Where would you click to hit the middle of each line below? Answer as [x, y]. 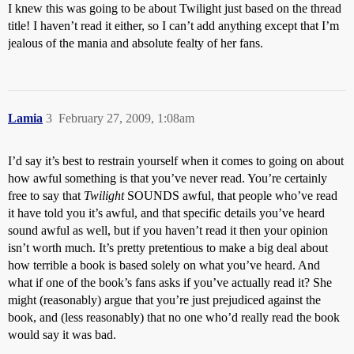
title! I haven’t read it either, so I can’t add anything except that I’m [173, 26]
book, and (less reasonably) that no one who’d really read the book [174, 317]
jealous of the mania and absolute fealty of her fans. [136, 43]
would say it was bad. [62, 335]
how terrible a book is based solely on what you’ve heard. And [164, 265]
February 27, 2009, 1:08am [126, 118]
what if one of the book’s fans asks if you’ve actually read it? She [170, 282]
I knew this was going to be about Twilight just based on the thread [175, 8]
